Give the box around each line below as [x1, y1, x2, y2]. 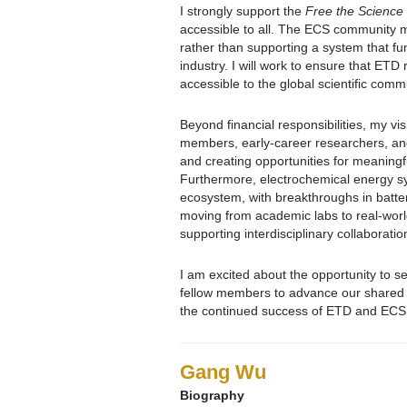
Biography [180, 387, 244, 402]
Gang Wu [180, 360, 266, 383]
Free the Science [305, 3, 403, 18]
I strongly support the [180, 3, 305, 18]
